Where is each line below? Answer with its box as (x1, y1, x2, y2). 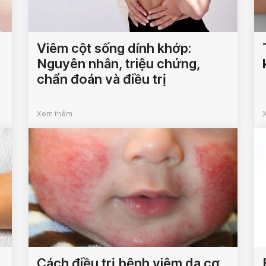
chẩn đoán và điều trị (37, 71, 167, 87)
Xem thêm (37, 109, 73, 119)
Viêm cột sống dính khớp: (37, 40, 192, 56)
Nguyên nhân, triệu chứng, (37, 56, 201, 72)
